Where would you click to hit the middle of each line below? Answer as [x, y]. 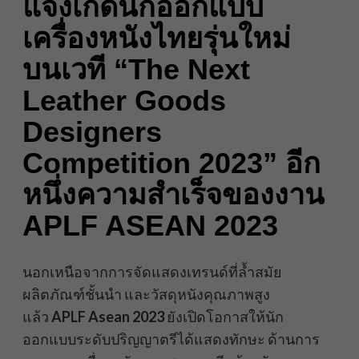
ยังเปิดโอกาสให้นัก [224, 317]
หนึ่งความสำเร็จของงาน [173, 195]
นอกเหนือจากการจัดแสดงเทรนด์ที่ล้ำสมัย [152, 272]
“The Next [182, 70]
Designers [92, 132]
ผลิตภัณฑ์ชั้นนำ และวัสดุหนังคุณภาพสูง [146, 294]
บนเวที [68, 70]
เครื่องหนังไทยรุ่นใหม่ [156, 38]
